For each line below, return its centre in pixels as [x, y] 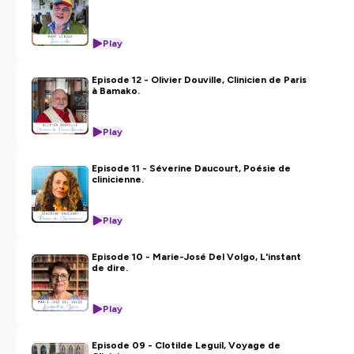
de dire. [110, 268]
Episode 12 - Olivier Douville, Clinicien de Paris [199, 80]
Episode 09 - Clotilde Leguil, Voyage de [186, 345]
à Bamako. [116, 91]
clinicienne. [118, 179]
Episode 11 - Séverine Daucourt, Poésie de [191, 168]
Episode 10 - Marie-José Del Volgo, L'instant [196, 257]
